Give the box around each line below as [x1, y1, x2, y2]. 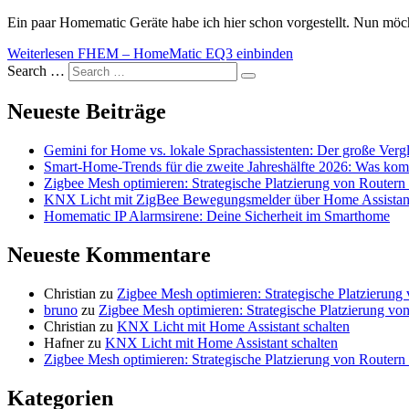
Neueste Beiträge [7, 100, 166, 124]
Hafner [44, 334, 84, 351]
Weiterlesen [7, 46, 74, 62]
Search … [7, 63, 65, 79]
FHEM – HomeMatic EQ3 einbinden [74, 46, 293, 62]
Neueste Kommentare [7, 243, 211, 267]
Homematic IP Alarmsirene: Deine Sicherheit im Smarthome [44, 208, 390, 225]
